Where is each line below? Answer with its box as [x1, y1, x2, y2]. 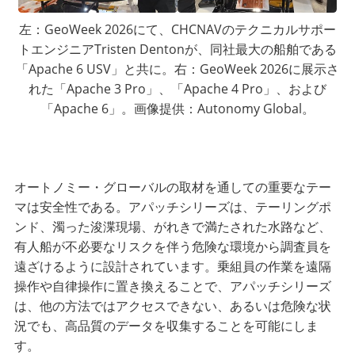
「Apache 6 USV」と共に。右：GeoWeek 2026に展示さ [16, 60, 339, 78]
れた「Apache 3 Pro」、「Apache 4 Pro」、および [29, 80, 326, 98]
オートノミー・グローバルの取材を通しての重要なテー [14, 177, 332, 196]
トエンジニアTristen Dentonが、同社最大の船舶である [18, 40, 337, 59]
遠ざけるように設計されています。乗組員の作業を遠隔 [14, 257, 332, 275]
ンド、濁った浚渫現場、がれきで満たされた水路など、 [14, 217, 332, 235]
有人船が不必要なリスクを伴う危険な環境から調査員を [14, 237, 332, 255]
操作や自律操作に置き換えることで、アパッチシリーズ [14, 277, 332, 295]
